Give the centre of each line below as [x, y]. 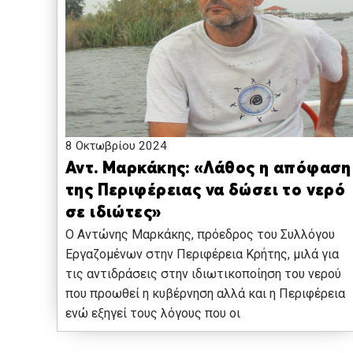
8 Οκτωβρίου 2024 [116, 146]
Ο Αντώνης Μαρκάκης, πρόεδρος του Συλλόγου [200, 235]
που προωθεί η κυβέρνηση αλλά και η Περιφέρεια [205, 294]
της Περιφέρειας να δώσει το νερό [206, 191]
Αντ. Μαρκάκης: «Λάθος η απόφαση [208, 169]
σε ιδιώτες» [113, 214]
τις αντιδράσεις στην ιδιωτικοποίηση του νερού [203, 274]
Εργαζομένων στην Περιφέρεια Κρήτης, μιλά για [202, 255]
